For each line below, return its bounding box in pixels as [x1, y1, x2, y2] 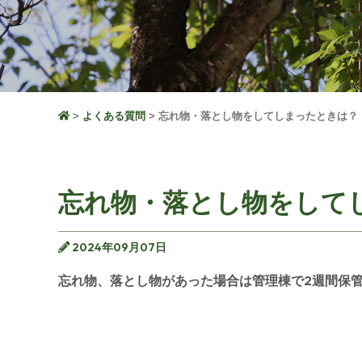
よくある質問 [82, 109, 145, 122]
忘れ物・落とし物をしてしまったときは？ [158, 109, 358, 122]
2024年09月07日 [69, 239, 166, 255]
